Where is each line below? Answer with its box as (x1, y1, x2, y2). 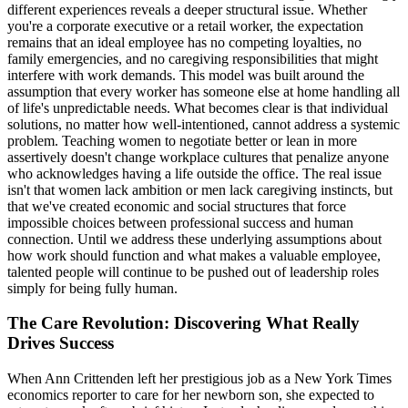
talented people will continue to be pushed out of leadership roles (7, 263, 379, 280)
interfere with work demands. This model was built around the (7, 66, 364, 83)
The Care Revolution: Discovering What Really (7, 313, 360, 333)
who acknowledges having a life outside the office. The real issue (7, 165, 382, 181)
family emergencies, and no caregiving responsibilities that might (7, 50, 378, 66)
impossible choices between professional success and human (7, 214, 353, 230)
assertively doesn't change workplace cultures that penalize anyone (7, 148, 389, 165)
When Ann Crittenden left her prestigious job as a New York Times (7, 371, 392, 387)
